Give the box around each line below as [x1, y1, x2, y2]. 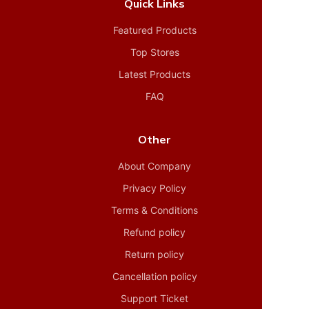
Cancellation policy [112, 270, 197, 282]
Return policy [125, 248, 184, 260]
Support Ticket [121, 292, 188, 304]
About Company [118, 159, 191, 172]
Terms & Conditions [111, 203, 198, 216]
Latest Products [119, 68, 190, 80]
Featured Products [112, 23, 197, 36]
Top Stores [130, 46, 179, 58]
